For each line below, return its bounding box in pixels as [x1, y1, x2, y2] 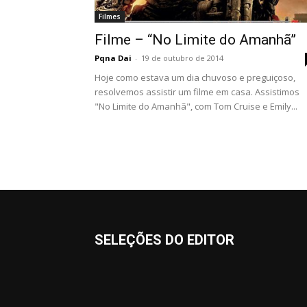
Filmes [99, 12, 121, 21]
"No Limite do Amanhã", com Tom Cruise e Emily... [95, 100, 297, 112]
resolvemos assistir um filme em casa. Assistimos [95, 86, 299, 98]
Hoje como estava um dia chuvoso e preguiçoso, [95, 71, 295, 84]
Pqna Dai [95, 53, 132, 63]
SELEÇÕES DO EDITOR [95, 232, 234, 248]
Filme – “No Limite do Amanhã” [95, 32, 296, 48]
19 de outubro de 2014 [141, 53, 223, 63]
